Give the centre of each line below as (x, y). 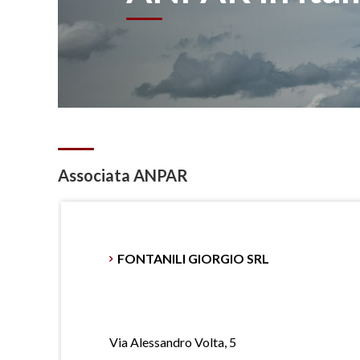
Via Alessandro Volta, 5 (173, 342)
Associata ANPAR (123, 175)
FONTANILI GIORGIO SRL (193, 258)
